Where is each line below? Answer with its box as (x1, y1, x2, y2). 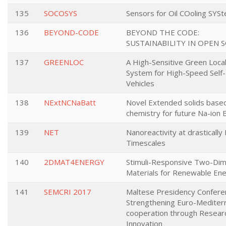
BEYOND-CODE (44, 27, 99, 37)
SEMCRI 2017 (44, 187, 91, 197)
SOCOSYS (44, 8, 77, 18)
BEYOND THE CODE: (126, 27, 199, 37)
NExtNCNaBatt (44, 97, 96, 107)
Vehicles (126, 78, 154, 88)
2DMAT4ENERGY (44, 157, 104, 167)
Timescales (126, 138, 165, 148)
